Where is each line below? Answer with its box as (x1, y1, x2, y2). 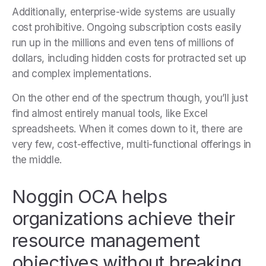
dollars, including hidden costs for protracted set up (12, 52, 246, 65)
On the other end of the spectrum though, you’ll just (12, 92, 248, 104)
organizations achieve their (12, 207, 235, 230)
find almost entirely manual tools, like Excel (12, 107, 208, 120)
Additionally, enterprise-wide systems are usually (12, 6, 236, 18)
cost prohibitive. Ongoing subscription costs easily (12, 21, 242, 34)
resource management (12, 229, 199, 252)
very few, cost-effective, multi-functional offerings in (12, 138, 252, 151)
